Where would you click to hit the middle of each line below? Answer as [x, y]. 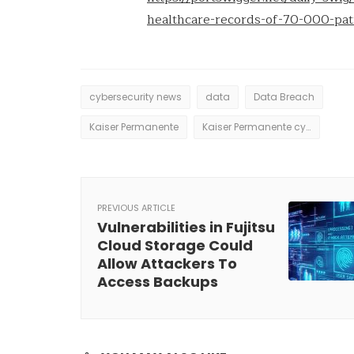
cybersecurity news [136, 96]
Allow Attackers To [167, 263]
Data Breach [284, 96]
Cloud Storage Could [175, 245]
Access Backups [158, 281]
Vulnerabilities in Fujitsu [186, 227]
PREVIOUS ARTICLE [136, 207]
